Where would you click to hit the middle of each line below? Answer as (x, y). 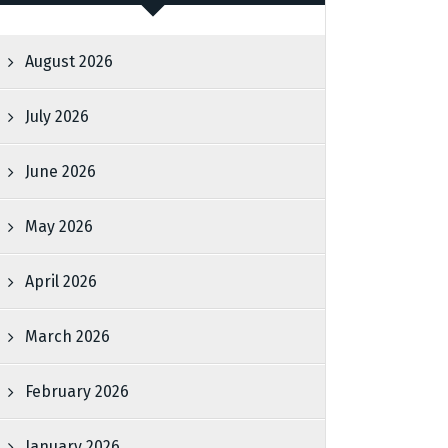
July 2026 (57, 116)
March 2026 (68, 336)
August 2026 (69, 61)
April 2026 (61, 281)
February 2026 (77, 391)
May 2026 (59, 226)
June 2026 (61, 171)
